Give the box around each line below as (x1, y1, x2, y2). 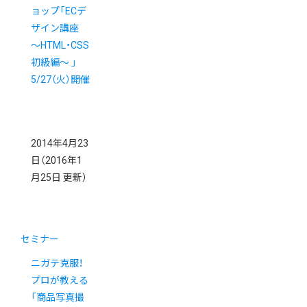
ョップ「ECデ (31, 5, 86, 17)
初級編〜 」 (31, 57, 77, 69)
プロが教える (31, 275, 88, 286)
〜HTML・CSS (31, 40, 89, 51)
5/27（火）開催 (31, 74, 90, 86)
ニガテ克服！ (31, 258, 83, 269)
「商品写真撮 (31, 292, 84, 304)
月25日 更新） (31, 172, 87, 184)
